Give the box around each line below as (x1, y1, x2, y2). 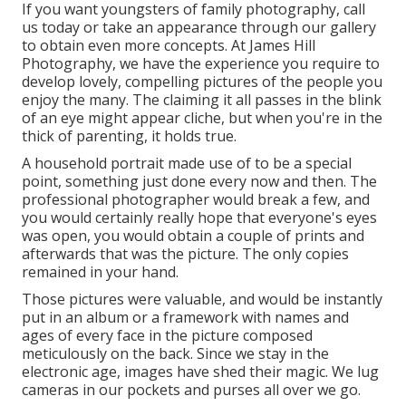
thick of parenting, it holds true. (22, 125, 237, 146)
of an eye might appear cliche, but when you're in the (22, 107, 382, 128)
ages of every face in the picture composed (22, 324, 313, 345)
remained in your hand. (22, 261, 179, 282)
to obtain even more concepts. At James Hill (22, 34, 315, 55)
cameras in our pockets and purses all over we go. (22, 379, 361, 400)
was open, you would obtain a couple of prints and (22, 225, 364, 246)
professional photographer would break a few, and (22, 188, 370, 209)
